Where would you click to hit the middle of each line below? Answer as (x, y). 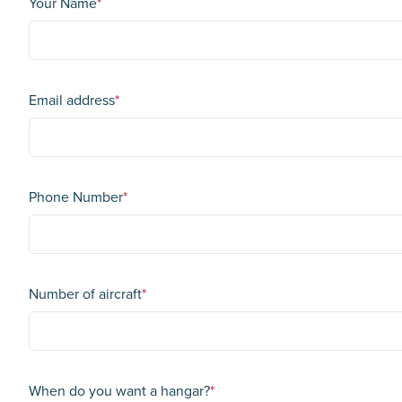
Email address (72, 100)
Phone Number (76, 197)
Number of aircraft (85, 294)
